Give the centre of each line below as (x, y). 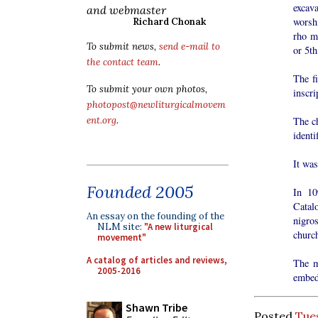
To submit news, (123, 46)
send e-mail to (190, 46)
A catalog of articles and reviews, (157, 260)
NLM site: (121, 227)
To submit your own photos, (147, 89)
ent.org (102, 120)
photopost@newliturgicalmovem (156, 105)
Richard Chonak (169, 22)
